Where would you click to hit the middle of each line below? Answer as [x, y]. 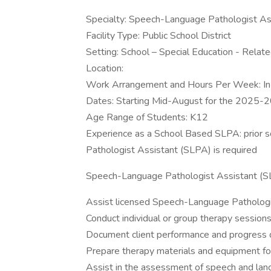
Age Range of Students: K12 [147, 117]
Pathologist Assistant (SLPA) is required [171, 150]
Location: [105, 68]
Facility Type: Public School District [158, 36]
